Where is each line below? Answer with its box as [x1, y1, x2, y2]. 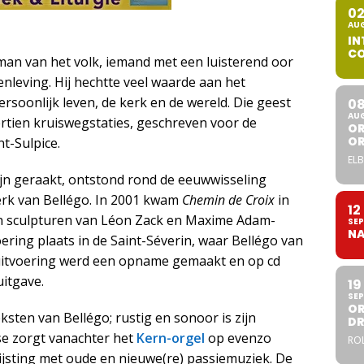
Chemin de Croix [182, 190, 275, 209]
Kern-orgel [136, 328, 205, 347]
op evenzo [205, 328, 271, 347]
